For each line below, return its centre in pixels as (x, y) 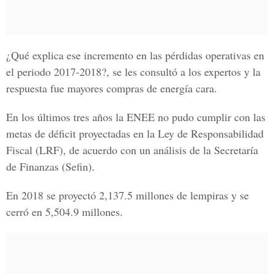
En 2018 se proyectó (53, 195)
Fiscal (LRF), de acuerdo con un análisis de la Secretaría (132, 150)
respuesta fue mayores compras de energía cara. (112, 88)
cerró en (26, 212)
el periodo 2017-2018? (56, 72)
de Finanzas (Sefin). (50, 166)
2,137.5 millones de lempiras (164, 195)
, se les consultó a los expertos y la (183, 72)
